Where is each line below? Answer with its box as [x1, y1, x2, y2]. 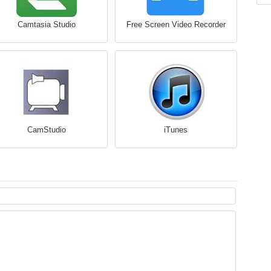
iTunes [164, 125, 188, 134]
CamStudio [27, 125, 66, 134]
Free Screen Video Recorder [126, 20, 226, 29]
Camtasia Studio [17, 20, 76, 29]
